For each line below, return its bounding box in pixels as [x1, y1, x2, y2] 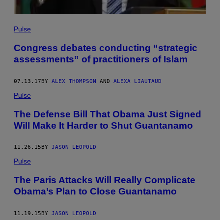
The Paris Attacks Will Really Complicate [14, 175, 195, 186]
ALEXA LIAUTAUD [113, 78, 162, 84]
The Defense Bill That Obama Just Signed [14, 109, 201, 119]
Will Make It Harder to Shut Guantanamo [14, 120, 193, 131]
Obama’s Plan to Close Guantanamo [14, 186, 177, 197]
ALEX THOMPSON [52, 78, 96, 84]
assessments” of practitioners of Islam [14, 54, 188, 64]
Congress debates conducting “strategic [14, 42, 197, 53]
